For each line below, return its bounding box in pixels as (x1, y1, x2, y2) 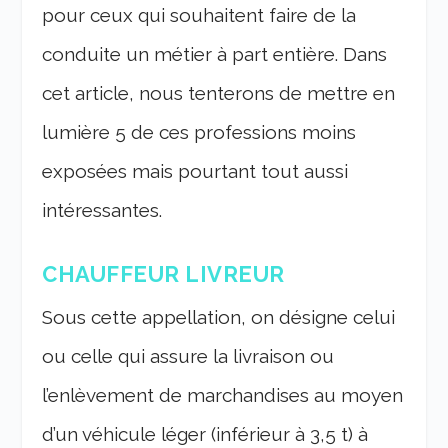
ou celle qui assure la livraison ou (42, 345, 335, 368)
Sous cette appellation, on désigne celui (42, 306, 396, 329)
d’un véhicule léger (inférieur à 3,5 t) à (42, 423, 369, 446)
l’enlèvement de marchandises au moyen (42, 384, 404, 407)
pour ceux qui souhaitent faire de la (42, 3, 357, 26)
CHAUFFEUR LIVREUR (42, 261, 285, 288)
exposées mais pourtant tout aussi (42, 159, 349, 182)
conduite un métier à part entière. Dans (42, 42, 388, 65)
